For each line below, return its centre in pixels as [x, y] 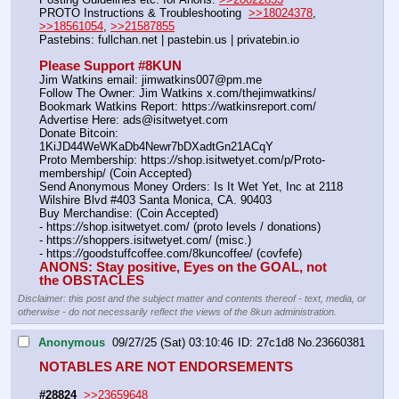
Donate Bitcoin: [79, 134]
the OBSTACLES [92, 280]
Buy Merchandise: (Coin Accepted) [129, 214]
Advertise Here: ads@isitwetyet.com [134, 120]
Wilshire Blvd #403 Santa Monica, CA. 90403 [155, 200]
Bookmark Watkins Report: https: [125, 107]
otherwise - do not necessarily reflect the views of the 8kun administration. [177, 311]
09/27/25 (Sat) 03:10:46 [173, 343]
